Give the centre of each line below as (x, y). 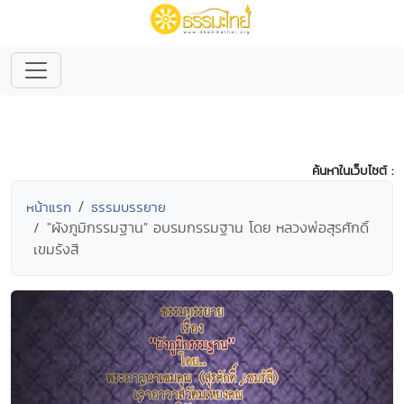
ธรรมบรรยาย (129, 207)
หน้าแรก (49, 207)
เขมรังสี (56, 249)
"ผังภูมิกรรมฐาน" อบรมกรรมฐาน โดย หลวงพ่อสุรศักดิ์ (208, 228)
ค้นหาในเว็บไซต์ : (353, 170)
